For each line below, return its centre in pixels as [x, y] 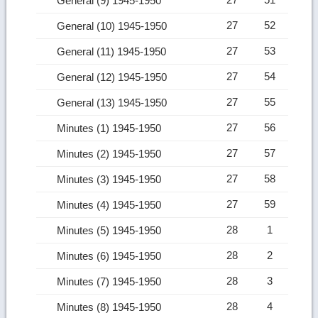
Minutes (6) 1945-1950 [111, 256]
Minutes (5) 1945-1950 [111, 230]
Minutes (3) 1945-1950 [111, 179]
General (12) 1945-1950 [114, 77]
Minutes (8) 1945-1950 [111, 307]
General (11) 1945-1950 [113, 51]
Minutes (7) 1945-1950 [111, 281]
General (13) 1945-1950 [114, 102]
